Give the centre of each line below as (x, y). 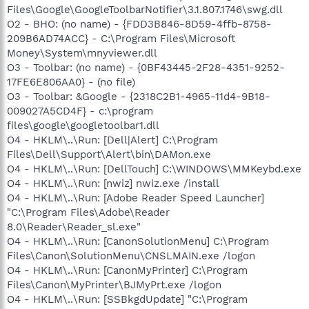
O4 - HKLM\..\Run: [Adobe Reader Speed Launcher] (136, 198)
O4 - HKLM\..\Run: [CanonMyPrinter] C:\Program (127, 270)
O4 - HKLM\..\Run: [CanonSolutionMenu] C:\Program (138, 241)
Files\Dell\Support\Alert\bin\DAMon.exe (109, 154)
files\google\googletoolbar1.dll (83, 125)
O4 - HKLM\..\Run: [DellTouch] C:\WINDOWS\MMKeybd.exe (154, 169)
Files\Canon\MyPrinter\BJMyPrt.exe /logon (114, 285)
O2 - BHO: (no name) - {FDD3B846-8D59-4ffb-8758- (139, 24)
